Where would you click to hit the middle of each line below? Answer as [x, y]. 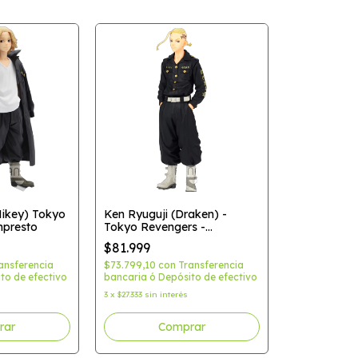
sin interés [166, 294]
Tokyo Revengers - [154, 227]
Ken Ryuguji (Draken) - [165, 214]
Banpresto [131, 240]
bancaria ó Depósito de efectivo [180, 277]
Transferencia [211, 265]
